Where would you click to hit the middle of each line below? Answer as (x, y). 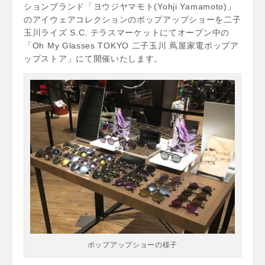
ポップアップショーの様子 (132, 245)
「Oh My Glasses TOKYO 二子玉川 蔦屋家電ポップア (131, 46)
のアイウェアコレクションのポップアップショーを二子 (132, 20)
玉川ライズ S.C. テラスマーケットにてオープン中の (127, 33)
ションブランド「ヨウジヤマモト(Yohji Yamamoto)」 (130, 7)
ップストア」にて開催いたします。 (93, 59)
